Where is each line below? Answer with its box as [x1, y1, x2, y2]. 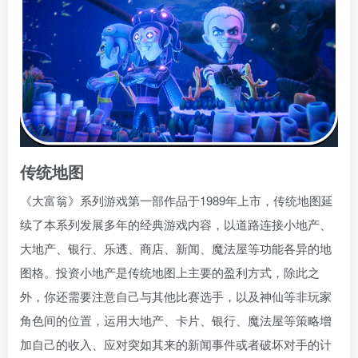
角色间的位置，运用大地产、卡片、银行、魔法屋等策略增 [20, 312, 332, 329]
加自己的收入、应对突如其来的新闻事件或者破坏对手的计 [20, 336, 332, 353]
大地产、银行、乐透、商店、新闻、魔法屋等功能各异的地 [20, 240, 332, 257]
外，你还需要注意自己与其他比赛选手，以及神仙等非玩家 [20, 288, 332, 305]
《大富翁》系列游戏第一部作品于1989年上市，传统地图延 [20, 192, 333, 209]
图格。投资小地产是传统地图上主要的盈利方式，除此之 [20, 264, 320, 281]
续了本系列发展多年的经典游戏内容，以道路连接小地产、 [20, 216, 332, 233]
